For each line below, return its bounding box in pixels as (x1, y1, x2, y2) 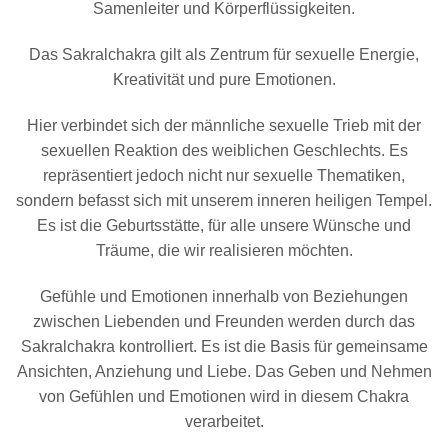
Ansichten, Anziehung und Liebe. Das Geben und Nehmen (16, 362, 432, 380)
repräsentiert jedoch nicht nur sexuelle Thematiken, (43, 166, 405, 184)
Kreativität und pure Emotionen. (112, 71, 336, 89)
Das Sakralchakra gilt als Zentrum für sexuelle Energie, (29, 46, 419, 64)
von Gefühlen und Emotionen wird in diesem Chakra (39, 387, 409, 405)
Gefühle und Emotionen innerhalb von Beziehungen (40, 287, 408, 305)
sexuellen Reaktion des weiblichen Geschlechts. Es (40, 141, 408, 159)
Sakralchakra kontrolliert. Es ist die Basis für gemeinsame (20, 337, 428, 355)
